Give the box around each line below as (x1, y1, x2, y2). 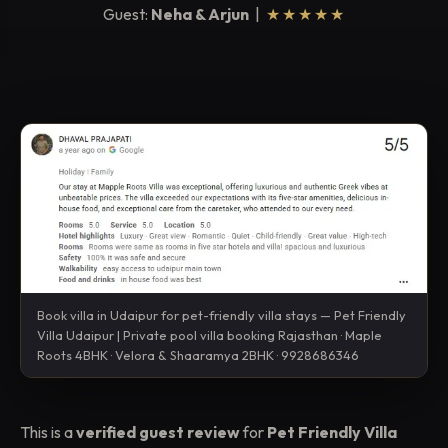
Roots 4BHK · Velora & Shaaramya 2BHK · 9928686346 (37, 346, 359, 363)
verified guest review (76, 421, 240, 442)
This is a (20, 421, 76, 442)
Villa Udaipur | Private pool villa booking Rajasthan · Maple (37, 326, 382, 343)
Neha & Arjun (150, 4, 249, 24)
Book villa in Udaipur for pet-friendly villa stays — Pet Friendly (37, 306, 406, 323)
